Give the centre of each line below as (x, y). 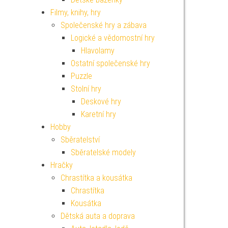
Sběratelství (80, 140)
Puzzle (81, 76)
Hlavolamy (97, 51)
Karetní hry (98, 114)
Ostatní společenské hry (110, 63)
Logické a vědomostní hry (112, 38)
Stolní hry (86, 89)
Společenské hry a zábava (103, 25)
